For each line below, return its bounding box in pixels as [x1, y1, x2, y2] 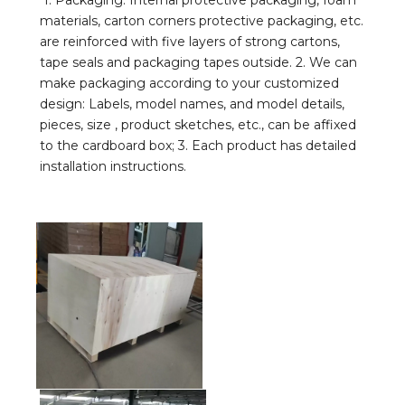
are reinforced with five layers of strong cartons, [40, 33, 340, 51]
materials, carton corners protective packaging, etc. [40, 13, 363, 30]
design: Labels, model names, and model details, [40, 96, 344, 113]
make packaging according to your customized [40, 75, 339, 92]
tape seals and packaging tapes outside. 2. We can [40, 54, 357, 71]
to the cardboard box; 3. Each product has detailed [40, 137, 356, 155]
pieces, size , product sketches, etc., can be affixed [40, 117, 356, 134]
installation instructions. [40, 158, 186, 175]
